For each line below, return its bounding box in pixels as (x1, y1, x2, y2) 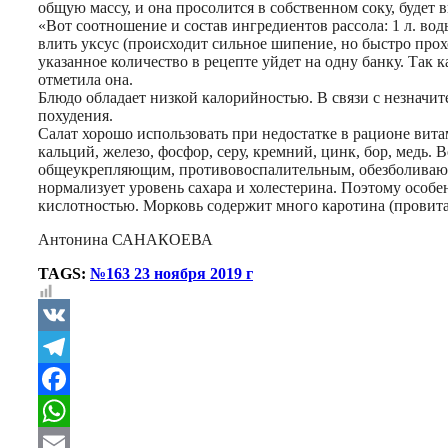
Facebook (38, 401, 104, 419)
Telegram (38, 369, 102, 387)
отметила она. (38, 70, 133, 88)
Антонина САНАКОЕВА (38, 230, 213, 248)
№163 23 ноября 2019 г (90, 264, 253, 282)
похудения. (38, 106, 113, 124)
